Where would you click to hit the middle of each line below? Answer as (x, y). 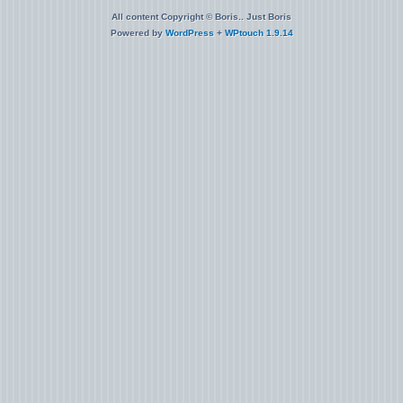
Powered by (138, 33)
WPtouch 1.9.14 (259, 33)
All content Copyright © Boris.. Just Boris (201, 17)
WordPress (189, 33)
